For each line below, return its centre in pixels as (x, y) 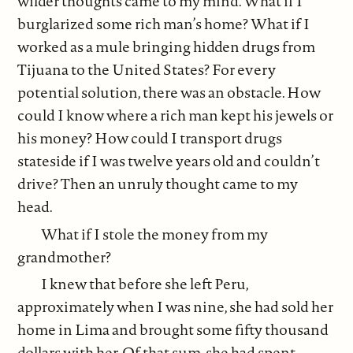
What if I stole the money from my (155, 234)
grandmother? (65, 256)
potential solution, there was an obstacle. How (169, 93)
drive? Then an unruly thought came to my (158, 184)
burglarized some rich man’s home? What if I (164, 24)
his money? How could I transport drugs (150, 138)
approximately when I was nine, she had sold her (176, 307)
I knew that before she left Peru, (145, 284)
